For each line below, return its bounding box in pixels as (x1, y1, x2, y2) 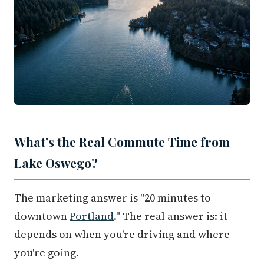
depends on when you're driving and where (14, 227, 230, 242)
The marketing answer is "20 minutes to (14, 190, 211, 206)
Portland (70, 209, 114, 224)
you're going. (14, 245, 79, 260)
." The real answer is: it (114, 209, 227, 224)
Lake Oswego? (14, 154, 98, 171)
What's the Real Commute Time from (14, 133, 230, 150)
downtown (14, 209, 70, 224)
